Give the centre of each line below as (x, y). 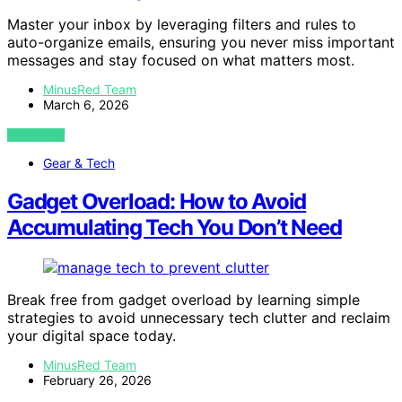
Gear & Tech (79, 163)
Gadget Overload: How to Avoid (157, 202)
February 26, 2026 (97, 380)
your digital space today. (92, 335)
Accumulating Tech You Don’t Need (175, 228)
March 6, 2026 (86, 105)
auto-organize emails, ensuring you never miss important (201, 43)
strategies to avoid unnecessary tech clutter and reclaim (199, 317)
